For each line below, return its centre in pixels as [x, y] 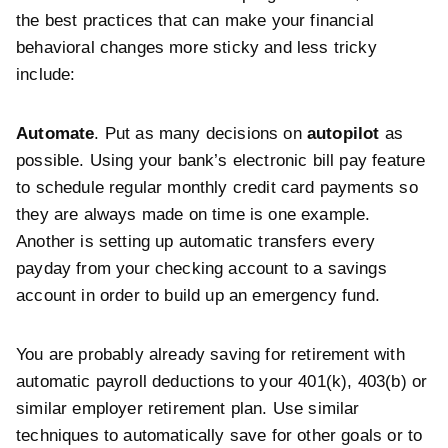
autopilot [345, 133]
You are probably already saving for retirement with [210, 354]
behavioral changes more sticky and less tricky [196, 47]
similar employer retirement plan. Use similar [188, 408]
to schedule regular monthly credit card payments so [217, 187]
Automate [55, 133]
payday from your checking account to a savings [201, 268]
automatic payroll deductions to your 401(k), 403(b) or [222, 381]
